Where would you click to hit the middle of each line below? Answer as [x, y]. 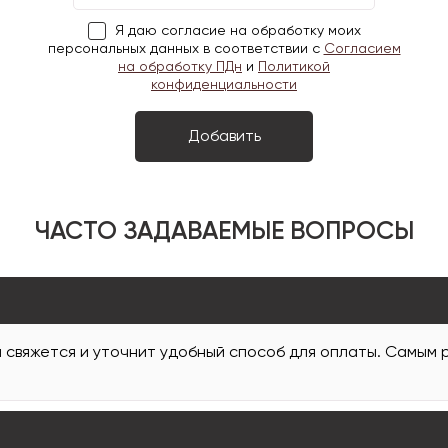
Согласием [362, 49]
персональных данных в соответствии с [185, 49]
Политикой [294, 67]
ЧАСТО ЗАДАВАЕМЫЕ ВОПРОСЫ [224, 232]
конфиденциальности [224, 85]
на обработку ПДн [180, 67]
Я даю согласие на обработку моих [237, 31]
